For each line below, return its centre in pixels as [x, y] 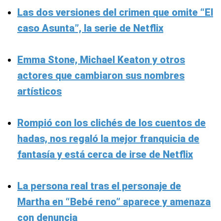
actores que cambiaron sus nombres [101, 75]
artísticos [39, 91]
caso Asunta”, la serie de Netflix [90, 28]
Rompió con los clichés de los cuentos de [111, 123]
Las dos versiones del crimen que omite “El [115, 12]
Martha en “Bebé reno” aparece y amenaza [114, 202]
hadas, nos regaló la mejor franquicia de [108, 138]
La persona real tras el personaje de [99, 186]
